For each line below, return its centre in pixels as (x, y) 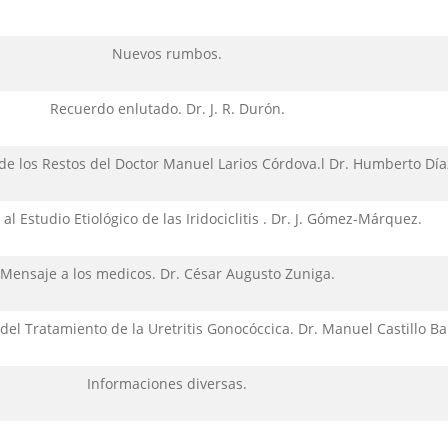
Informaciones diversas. (167, 383)
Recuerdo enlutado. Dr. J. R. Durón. (167, 108)
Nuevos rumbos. (167, 53)
